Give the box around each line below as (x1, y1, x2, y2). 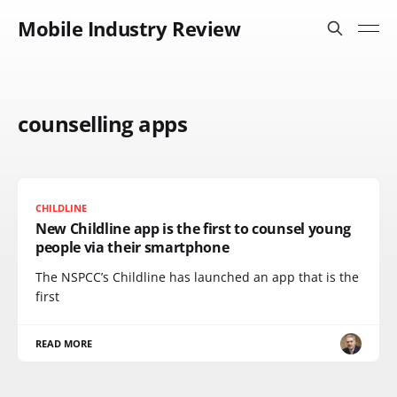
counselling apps (18, 109, 188, 138)
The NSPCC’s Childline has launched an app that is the (35, 269, 359, 285)
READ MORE (35, 337, 93, 350)
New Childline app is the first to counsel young (35, 219, 351, 238)
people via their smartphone (35, 237, 230, 257)
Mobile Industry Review (18, 15, 241, 42)
